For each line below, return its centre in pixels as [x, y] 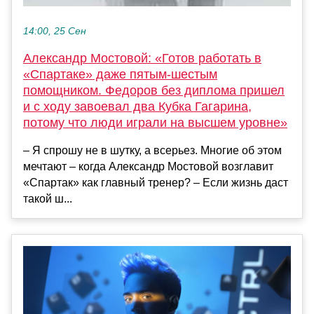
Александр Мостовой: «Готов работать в [142, 58]
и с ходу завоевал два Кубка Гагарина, [137, 106]
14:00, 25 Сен [55, 31]
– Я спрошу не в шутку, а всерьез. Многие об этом [152, 150]
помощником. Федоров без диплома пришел [154, 90]
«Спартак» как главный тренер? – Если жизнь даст [156, 182]
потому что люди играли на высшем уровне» [155, 122]
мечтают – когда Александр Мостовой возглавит [148, 166]
